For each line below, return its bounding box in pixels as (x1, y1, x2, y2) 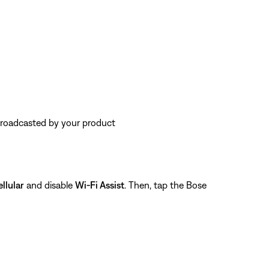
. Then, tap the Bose (124, 179, 207, 190)
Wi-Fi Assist (75, 179, 124, 190)
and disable (24, 179, 75, 190)
